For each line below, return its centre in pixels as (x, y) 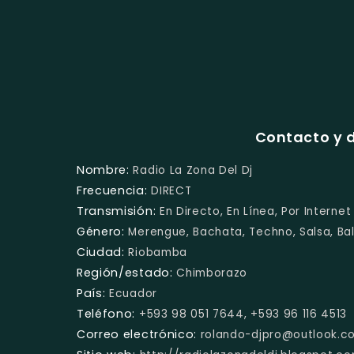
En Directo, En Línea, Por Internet (255, 211)
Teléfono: (106, 313)
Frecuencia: (112, 190)
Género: (101, 231)
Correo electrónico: (137, 334)
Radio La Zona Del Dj (193, 170)
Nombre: (103, 169)
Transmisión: (117, 211)
